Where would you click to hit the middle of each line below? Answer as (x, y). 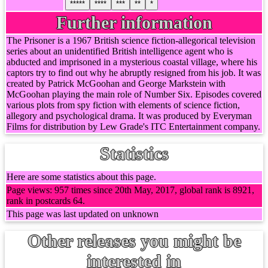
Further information (134, 22)
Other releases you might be (134, 241)
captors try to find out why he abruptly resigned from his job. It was (134, 73)
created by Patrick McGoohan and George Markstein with (116, 83)
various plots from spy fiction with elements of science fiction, (123, 105)
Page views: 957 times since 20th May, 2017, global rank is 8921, (130, 190)
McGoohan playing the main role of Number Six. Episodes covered (134, 94)
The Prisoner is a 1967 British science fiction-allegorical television (131, 40)
